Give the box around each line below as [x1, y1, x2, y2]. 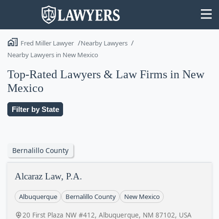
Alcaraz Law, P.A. [15, 171, 82, 181]
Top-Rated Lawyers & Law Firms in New [7, 68, 204, 81]
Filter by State [11, 105, 59, 113]
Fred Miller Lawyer [21, 39, 74, 47]
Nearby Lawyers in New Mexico [7, 50, 98, 59]
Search [181, 112, 205, 121]
